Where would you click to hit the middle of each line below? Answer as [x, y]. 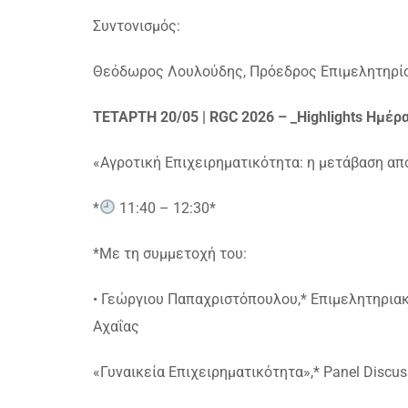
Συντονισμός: [137, 25]
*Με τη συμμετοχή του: [170, 253]
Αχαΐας [116, 326]
